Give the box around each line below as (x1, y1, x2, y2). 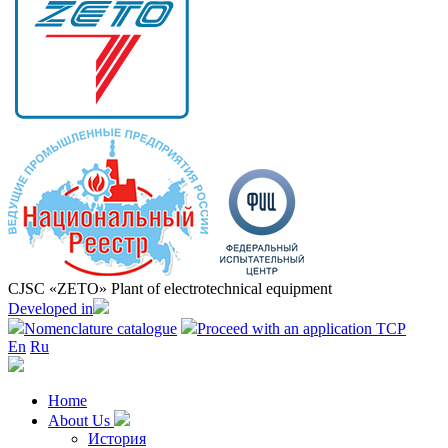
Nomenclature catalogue (24, 319, 177, 337)
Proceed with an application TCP (197, 319, 406, 337)
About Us (48, 411, 114, 429)
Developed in (8, 299, 93, 317)
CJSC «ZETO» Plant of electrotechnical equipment (8, 279, 332, 297)
